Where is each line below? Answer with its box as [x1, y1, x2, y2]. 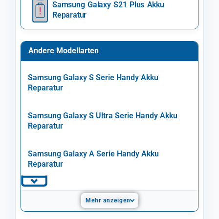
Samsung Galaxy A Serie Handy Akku [28, 149, 159, 159]
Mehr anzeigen [85, 197, 131, 204]
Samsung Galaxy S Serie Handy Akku [28, 73, 158, 83]
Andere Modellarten [28, 46, 99, 56]
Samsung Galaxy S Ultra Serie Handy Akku [28, 111, 177, 121]
